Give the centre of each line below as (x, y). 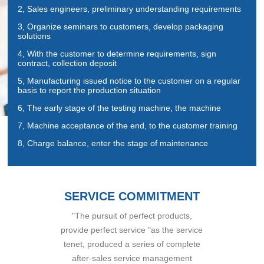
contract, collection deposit (67, 63)
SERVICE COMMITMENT (132, 197)
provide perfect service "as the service (132, 230)
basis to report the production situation (90, 90)
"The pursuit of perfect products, (132, 216)
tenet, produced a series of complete (132, 244)
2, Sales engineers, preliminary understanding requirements (130, 9)
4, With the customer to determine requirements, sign (117, 54)
